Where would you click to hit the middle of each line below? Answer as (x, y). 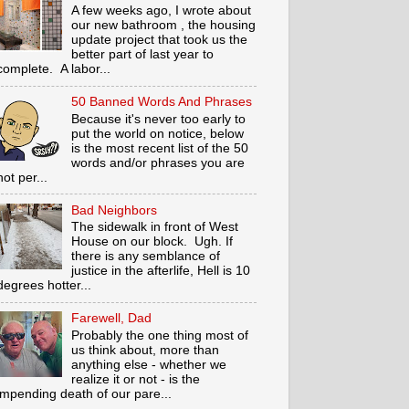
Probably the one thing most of (160, 335)
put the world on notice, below (158, 133)
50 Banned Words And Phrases (162, 102)
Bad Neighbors (115, 210)
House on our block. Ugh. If (152, 242)
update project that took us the (160, 40)
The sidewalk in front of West (155, 227)
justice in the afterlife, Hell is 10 (161, 271)
